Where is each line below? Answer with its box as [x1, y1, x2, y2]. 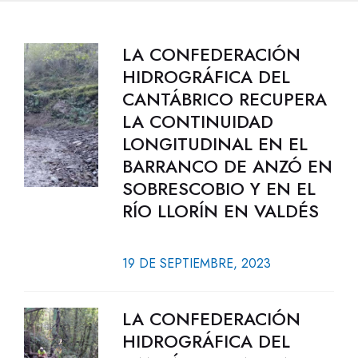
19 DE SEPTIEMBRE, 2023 [121, 254, 271, 272]
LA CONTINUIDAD [121, 109, 273, 134]
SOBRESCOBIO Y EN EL [121, 176, 316, 201]
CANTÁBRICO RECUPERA [121, 86, 327, 112]
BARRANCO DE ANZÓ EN [121, 153, 332, 179]
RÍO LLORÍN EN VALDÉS [121, 198, 319, 224]
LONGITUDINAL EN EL [121, 131, 308, 157]
